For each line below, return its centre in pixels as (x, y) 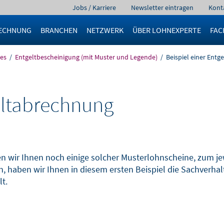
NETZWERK (105, 30)
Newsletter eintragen (162, 7)
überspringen (90, 22)
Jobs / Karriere (94, 7)
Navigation (86, 7)
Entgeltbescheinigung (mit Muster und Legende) (86, 57)
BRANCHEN (59, 30)
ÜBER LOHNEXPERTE (166, 30)
